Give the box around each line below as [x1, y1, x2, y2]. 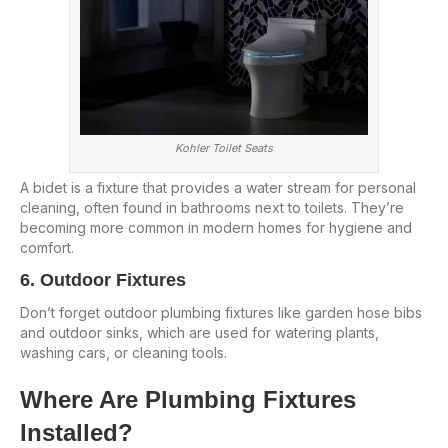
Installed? [20, 418, 133, 446]
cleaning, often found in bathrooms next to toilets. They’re [20, 198, 404, 216]
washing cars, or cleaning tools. [20, 343, 227, 361]
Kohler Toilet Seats [175, 140, 273, 155]
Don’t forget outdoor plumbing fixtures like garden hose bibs [20, 303, 422, 321]
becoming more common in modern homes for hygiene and [20, 218, 412, 236]
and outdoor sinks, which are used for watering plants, [20, 323, 379, 341]
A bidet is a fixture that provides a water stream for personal [20, 178, 416, 196]
